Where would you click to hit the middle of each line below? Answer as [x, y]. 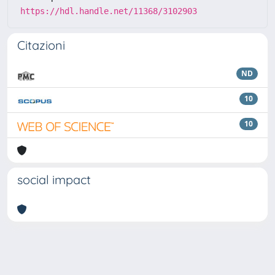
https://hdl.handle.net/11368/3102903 [109, 11]
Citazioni [41, 45]
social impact [54, 179]
